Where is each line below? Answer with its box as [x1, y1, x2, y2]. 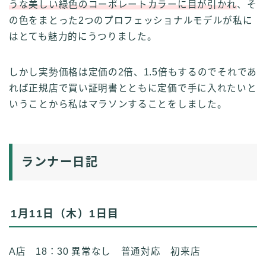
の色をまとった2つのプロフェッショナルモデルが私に [9, 15, 253, 26]
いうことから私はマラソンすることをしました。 [9, 99, 227, 110]
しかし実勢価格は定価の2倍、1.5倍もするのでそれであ [9, 67, 257, 78]
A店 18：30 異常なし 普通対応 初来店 [9, 246, 201, 257]
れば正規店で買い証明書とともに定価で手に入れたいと [9, 83, 257, 94]
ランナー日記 [21, 156, 98, 169]
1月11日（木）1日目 [11, 208, 119, 220]
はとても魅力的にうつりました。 [9, 31, 157, 42]
